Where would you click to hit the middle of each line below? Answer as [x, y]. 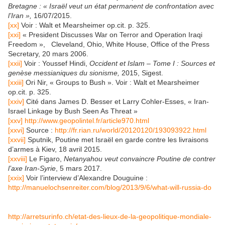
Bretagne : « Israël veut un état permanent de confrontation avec [111, 6]
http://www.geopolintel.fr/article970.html [87, 120]
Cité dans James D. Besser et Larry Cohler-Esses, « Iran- [117, 101]
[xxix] [16, 178]
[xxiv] [16, 101]
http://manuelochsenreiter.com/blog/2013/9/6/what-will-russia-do [110, 187]
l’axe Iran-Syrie [32, 168]
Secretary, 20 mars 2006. [48, 53]
